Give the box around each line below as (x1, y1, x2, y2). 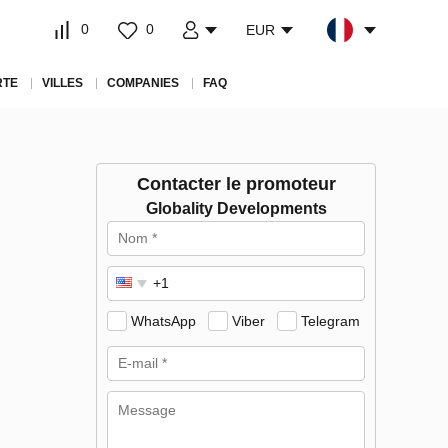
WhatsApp (131, 313, 196, 329)
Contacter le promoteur (136, 174, 336, 194)
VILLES (41, 76, 83, 90)
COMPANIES (106, 76, 179, 90)
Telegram (301, 313, 360, 329)
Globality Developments (145, 200, 327, 217)
